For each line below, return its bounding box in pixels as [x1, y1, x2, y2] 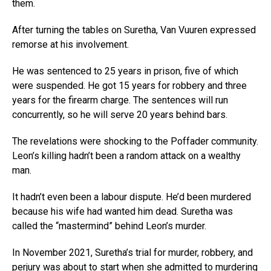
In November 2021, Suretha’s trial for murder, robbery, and [12, 247, 253, 258]
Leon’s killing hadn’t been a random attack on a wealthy [12, 150, 241, 162]
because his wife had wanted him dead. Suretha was [12, 206, 233, 217]
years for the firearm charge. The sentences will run [12, 94, 228, 106]
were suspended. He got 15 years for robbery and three [12, 80, 247, 91]
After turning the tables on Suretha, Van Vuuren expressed [12, 24, 256, 36]
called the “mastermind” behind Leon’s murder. [12, 220, 206, 232]
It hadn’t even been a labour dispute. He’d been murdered [12, 191, 251, 203]
